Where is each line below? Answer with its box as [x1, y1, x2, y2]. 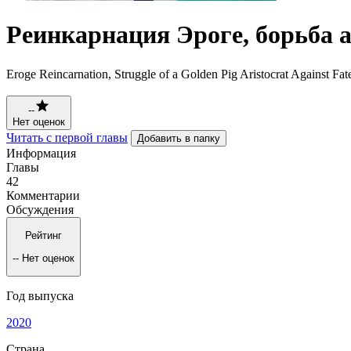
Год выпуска [6, 288, 74, 302]
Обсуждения [6, 202, 74, 216]
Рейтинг [25, 230, 62, 242]
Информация [6, 146, 76, 160]
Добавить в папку [137, 132, 220, 144]
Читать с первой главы [6, 130, 128, 144]
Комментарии [6, 188, 80, 202]
